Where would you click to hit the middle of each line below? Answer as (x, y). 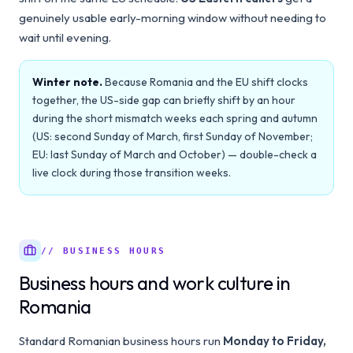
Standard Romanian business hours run (121, 341)
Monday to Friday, (275, 341)
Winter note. (67, 82)
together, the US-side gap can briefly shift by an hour (164, 100)
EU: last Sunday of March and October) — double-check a (175, 154)
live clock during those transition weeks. (132, 173)
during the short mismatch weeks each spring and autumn (175, 118)
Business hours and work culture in (155, 283)
